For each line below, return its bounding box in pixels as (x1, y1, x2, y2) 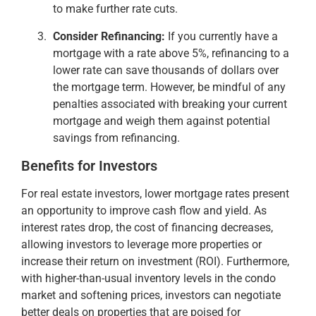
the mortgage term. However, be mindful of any (53, 80, 286, 94)
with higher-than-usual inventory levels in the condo (21, 271, 276, 285)
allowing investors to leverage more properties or (21, 237, 262, 251)
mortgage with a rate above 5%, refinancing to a (53, 46, 289, 60)
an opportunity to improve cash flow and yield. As (21, 203, 267, 217)
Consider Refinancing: (53, 29, 165, 43)
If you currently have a (165, 29, 278, 43)
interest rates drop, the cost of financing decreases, (21, 220, 273, 234)
